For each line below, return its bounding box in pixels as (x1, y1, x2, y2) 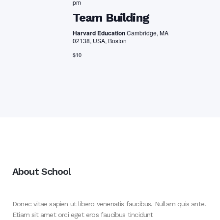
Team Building (72, 11, 150, 25)
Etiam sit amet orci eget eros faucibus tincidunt (12, 211, 153, 219)
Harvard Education (72, 28, 127, 38)
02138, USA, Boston (72, 36, 127, 45)
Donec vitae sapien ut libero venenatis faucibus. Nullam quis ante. (12, 200, 206, 208)
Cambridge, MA (126, 28, 168, 37)
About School (12, 165, 71, 178)
